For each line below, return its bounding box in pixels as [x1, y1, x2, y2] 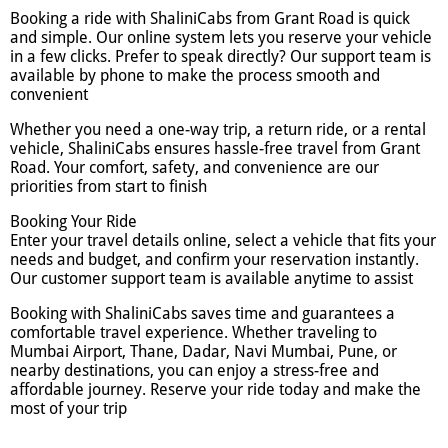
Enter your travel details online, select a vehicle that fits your [10, 230, 436, 250]
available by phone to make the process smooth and [10, 65, 380, 85]
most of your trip [10, 398, 127, 418]
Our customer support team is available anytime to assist [10, 268, 413, 288]
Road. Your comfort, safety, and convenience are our [10, 157, 379, 177]
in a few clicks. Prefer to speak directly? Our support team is [10, 46, 431, 66]
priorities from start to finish [10, 176, 207, 196]
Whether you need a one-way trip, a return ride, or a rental [10, 119, 426, 139]
